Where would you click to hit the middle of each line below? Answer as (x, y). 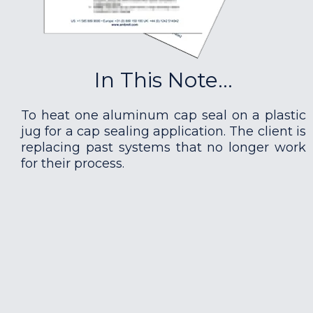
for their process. (73, 163)
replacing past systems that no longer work (163, 147)
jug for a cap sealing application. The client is (163, 131)
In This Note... (163, 80)
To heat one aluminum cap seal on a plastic (163, 115)
